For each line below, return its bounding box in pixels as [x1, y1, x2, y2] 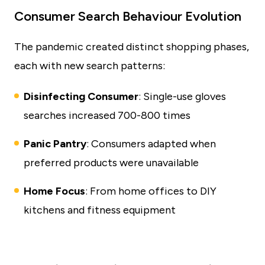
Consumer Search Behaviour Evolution [14, 8, 241, 24]
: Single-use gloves [138, 90, 226, 103]
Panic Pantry [24, 137, 86, 150]
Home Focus [24, 185, 85, 198]
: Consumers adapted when [86, 137, 216, 150]
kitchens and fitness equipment [24, 203, 176, 216]
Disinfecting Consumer [24, 90, 138, 103]
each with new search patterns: [14, 59, 165, 72]
